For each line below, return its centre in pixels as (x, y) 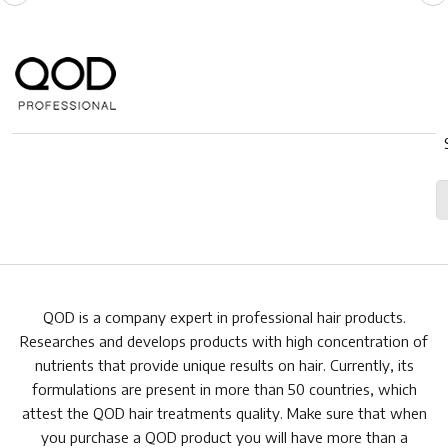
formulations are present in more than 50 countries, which (224, 388)
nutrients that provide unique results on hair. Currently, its (224, 364)
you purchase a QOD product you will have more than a (224, 436)
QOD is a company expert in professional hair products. (224, 316)
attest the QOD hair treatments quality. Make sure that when (224, 412)
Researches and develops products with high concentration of (224, 340)
